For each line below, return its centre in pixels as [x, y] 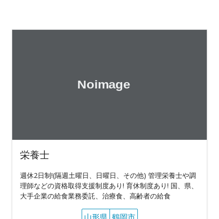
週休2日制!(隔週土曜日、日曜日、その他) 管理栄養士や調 [108, 175]
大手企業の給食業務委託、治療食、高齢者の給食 [95, 196]
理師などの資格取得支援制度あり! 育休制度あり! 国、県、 [109, 185]
